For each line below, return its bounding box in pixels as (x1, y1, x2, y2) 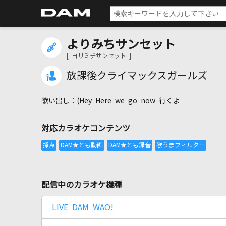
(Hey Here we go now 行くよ (77, 97, 180, 104)
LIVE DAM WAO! (52, 203, 114, 211)
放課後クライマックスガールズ (67, 71, 207, 81)
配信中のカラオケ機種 (41, 181, 122, 189)
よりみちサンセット (67, 38, 176, 50)
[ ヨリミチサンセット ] (67, 53, 131, 59)
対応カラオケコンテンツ (41, 124, 130, 132)
